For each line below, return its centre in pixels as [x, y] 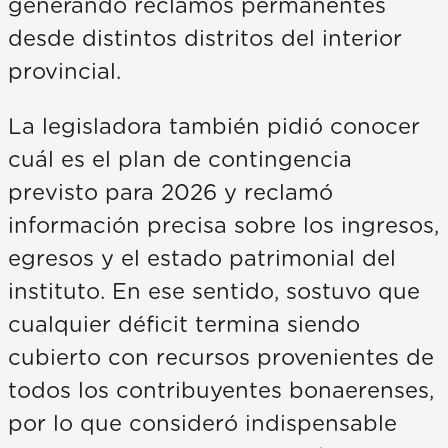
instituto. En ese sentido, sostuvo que [214, 291]
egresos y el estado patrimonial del [202, 258]
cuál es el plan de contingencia [180, 159]
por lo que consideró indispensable [202, 423]
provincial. [64, 71]
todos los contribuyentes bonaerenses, [221, 390]
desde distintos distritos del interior [205, 38]
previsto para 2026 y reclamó [170, 192]
